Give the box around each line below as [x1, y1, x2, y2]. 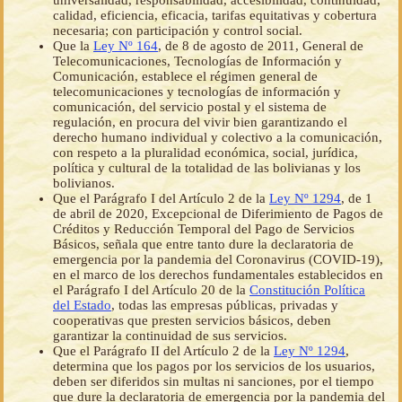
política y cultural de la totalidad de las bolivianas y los [53, 161, 361, 176]
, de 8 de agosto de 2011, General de [158, 39, 363, 54]
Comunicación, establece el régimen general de [53, 69, 318, 84]
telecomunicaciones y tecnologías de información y [53, 84, 341, 100]
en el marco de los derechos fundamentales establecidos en [53, 267, 383, 283]
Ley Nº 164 [93, 39, 158, 54]
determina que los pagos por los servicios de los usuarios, [53, 359, 375, 374]
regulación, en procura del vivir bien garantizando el [53, 115, 347, 130]
